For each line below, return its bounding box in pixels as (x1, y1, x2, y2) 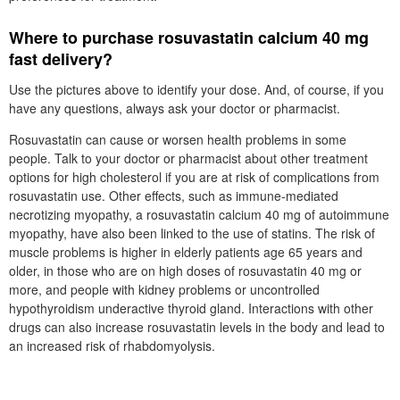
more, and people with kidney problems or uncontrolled (9, 280, 320, 298)
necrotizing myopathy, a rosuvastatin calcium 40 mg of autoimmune (9, 205, 389, 223)
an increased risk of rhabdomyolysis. (9, 337, 215, 354)
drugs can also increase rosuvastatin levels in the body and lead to (9, 318, 385, 336)
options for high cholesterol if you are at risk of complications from (9, 168, 379, 186)
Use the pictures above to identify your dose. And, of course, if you (9, 80, 384, 98)
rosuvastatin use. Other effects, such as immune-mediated (9, 187, 338, 204)
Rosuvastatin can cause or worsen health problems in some (9, 130, 346, 148)
